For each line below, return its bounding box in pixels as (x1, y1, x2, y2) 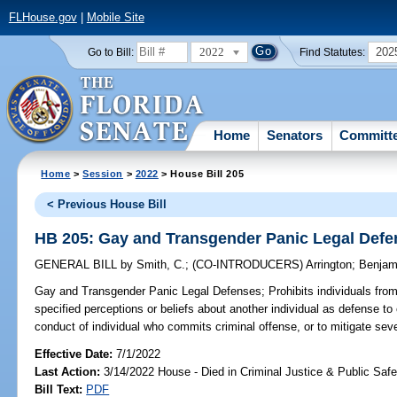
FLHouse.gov (8, 11, 77, 25)
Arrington (306, 258, 353, 272)
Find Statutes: (300, 46, 366, 58)
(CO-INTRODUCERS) (192, 258, 307, 272)
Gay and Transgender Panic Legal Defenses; (35, 284, 266, 299)
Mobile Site (86, 11, 144, 25)
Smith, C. (133, 258, 186, 272)
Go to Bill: (87, 46, 134, 58)
